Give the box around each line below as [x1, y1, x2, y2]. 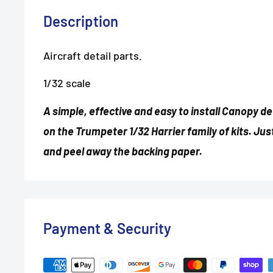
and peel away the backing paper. [43, 144, 202, 158]
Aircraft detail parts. [43, 48, 144, 62]
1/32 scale [43, 76, 93, 90]
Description [43, 12, 118, 30]
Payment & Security [43, 219, 171, 237]
